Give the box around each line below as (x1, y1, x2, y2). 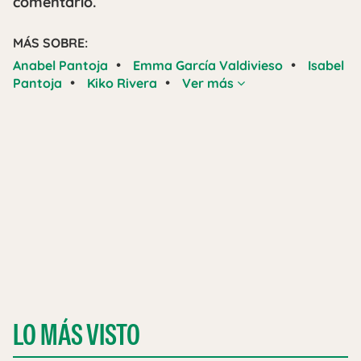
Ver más (182, 74, 237, 91)
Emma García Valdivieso (133, 56, 283, 73)
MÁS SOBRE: (13, 34, 88, 51)
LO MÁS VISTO (13, 315, 140, 354)
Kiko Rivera (87, 74, 157, 91)
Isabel (308, 56, 344, 73)
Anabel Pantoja (13, 56, 108, 73)
